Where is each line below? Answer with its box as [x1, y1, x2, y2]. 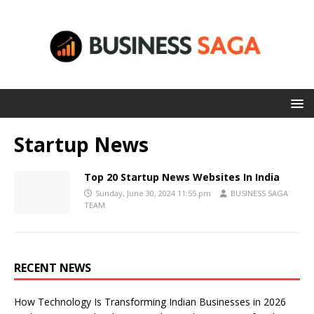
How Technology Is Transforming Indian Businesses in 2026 [14, 295, 286, 309]
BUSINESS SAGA [231, 188, 288, 199]
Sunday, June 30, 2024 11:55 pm [95, 188, 211, 199]
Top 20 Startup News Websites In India [84, 170, 280, 184]
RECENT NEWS [14, 260, 91, 276]
